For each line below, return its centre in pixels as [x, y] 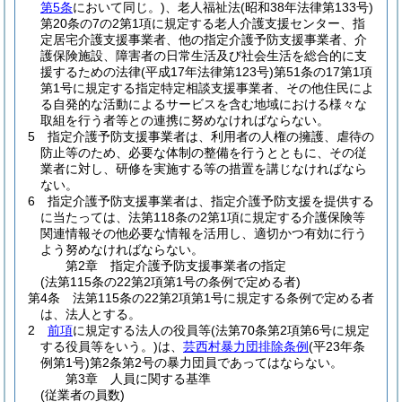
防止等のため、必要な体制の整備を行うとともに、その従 [204, 153]
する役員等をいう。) [99, 346]
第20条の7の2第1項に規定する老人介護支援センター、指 [203, 23]
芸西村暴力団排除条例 [246, 346]
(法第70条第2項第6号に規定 [290, 330]
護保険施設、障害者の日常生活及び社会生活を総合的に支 [204, 56]
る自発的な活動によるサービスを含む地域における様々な [204, 104]
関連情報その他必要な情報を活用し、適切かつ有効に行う [204, 233]
